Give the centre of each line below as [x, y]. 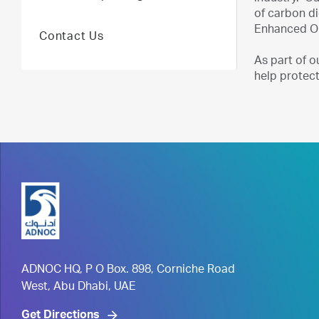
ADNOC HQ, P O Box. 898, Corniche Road [128, 271]
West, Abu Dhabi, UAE [79, 288]
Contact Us [72, 38]
